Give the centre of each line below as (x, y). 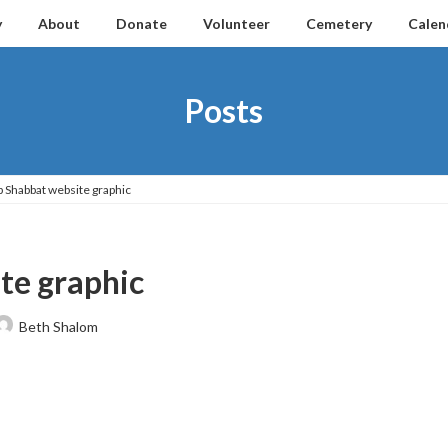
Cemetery (339, 23)
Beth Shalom (58, 326)
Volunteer (236, 23)
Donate (141, 23)
